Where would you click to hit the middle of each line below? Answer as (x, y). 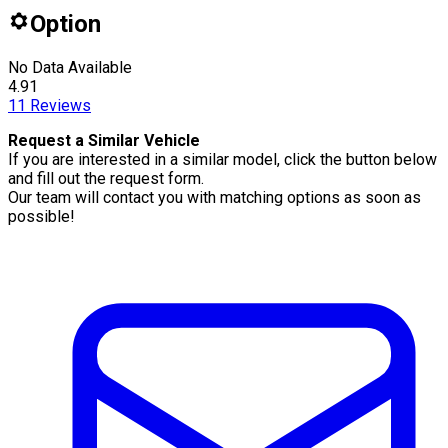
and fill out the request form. (106, 178)
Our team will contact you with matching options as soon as (214, 197)
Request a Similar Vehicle (104, 140)
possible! (41, 216)
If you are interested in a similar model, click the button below (222, 159)
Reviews (58, 105)
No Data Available (70, 67)
